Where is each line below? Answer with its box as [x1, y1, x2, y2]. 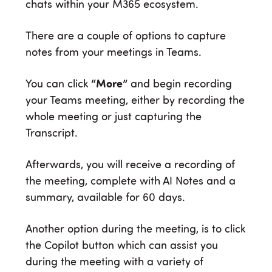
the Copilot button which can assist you [25, 240, 218, 252]
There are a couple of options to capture [25, 31, 226, 42]
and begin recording [127, 79, 232, 90]
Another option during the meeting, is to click [25, 224, 245, 236]
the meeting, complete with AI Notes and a [25, 176, 236, 188]
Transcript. [25, 128, 78, 140]
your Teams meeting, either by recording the [25, 95, 245, 107]
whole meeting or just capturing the [25, 112, 202, 123]
